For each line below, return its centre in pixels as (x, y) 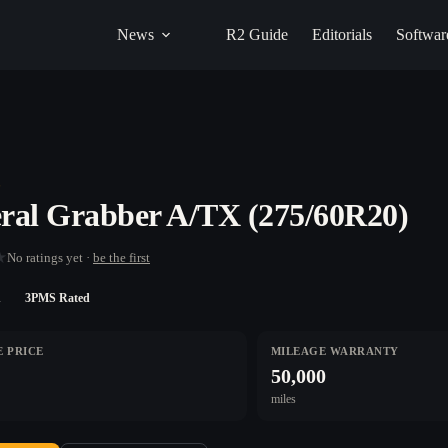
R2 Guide (256, 34)
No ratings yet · (50, 257)
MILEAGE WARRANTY (334, 351)
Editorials (341, 34)
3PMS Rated (57, 298)
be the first (121, 257)
